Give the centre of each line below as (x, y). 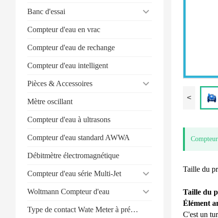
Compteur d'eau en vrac (64, 29)
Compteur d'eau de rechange (71, 47)
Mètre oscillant (50, 101)
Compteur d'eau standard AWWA (79, 137)
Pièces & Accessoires (60, 83)
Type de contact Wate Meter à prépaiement (134, 209)
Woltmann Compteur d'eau (68, 191)
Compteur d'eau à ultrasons (69, 119)
